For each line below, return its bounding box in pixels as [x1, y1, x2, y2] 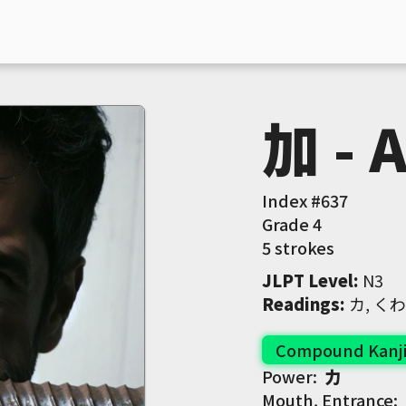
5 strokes [261, 236, 334, 259]
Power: [261, 364, 324, 388]
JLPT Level [261, 268, 353, 292]
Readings [261, 292, 340, 315]
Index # [261, 188, 321, 212]
